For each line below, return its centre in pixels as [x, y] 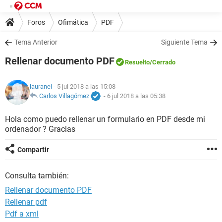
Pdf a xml [22, 214]
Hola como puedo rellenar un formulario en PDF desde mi [105, 119]
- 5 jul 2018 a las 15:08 [84, 87]
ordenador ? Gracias [40, 129]
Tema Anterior [36, 42]
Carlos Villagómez [64, 96]
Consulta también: [37, 176]
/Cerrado [163, 62]
